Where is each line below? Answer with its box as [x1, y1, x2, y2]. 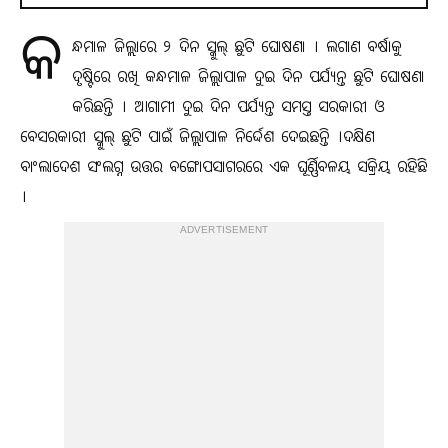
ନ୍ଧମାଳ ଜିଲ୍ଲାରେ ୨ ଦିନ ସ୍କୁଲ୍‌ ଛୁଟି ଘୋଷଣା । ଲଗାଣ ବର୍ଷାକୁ [72, 37, 402, 60]
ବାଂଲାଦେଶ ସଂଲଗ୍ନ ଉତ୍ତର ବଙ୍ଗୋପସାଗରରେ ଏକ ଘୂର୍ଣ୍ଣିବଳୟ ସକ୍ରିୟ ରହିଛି [20, 157, 427, 180]
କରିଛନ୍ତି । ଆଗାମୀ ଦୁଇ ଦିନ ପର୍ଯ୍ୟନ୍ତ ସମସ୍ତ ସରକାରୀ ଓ [72, 97, 384, 120]
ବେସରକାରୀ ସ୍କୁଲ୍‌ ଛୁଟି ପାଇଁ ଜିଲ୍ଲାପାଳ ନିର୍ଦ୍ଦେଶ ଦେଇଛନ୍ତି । [20, 127, 343, 150]
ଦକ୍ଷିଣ [343, 127, 374, 150]
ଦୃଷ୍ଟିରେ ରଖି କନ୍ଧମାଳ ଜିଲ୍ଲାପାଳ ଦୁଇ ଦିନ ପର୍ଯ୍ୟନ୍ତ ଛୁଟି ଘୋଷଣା [72, 67, 424, 90]
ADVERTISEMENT [179, 224, 269, 238]
